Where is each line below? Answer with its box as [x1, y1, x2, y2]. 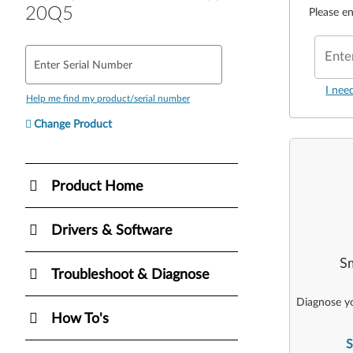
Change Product [34, 118, 112, 130]
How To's [51, 311, 109, 326]
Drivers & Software [51, 223, 173, 238]
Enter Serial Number [34, 59, 132, 71]
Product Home [51, 179, 143, 194]
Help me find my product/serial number [26, 93, 190, 103]
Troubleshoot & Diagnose [51, 267, 210, 282]
